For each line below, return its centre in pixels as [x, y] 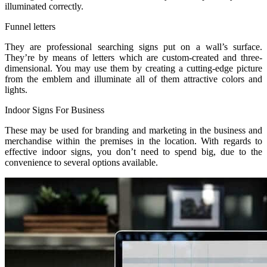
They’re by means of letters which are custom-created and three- [133, 57]
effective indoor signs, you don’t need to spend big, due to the [133, 151]
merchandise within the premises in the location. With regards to [133, 141]
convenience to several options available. [81, 162]
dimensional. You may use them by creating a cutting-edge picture [133, 68]
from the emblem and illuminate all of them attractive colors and [133, 79]
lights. [16, 89]
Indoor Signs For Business [55, 110]
